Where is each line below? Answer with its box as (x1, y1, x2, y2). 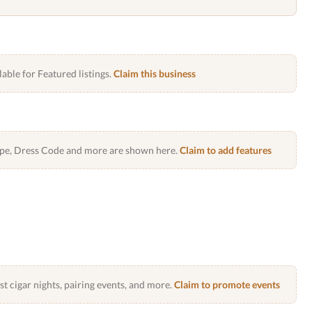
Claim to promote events (173, 279, 280, 290)
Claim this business (113, 68, 196, 79)
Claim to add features (179, 144, 272, 156)
